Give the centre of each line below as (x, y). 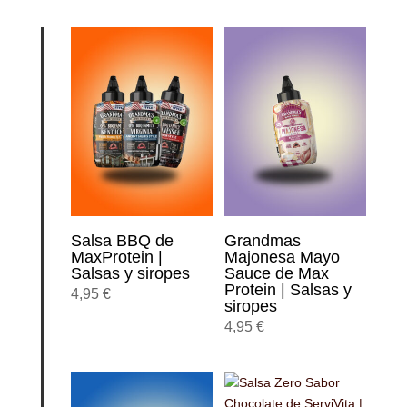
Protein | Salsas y (288, 289)
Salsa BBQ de (122, 240)
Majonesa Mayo (282, 257)
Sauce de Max (277, 273)
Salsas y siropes (130, 273)
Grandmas (263, 240)
